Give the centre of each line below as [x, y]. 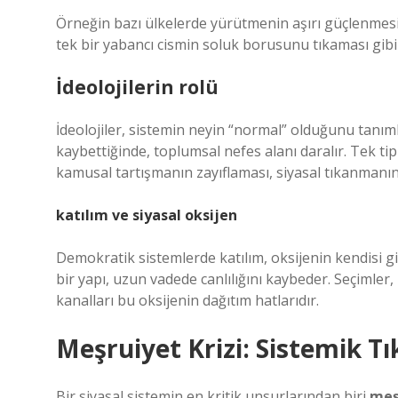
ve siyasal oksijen [173, 215]
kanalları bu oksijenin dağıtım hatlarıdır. [187, 300]
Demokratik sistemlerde [138, 258]
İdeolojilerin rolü [137, 87]
